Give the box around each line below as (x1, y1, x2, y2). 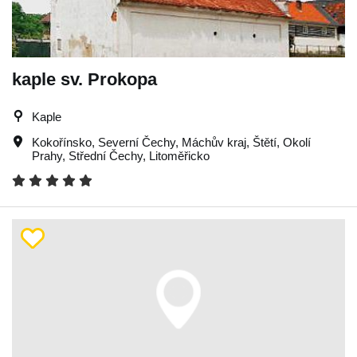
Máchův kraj (182, 135, 246, 149)
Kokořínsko (32, 135, 92, 149)
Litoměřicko (149, 149, 210, 163)
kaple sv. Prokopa (12, 69, 157, 89)
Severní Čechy (98, 135, 175, 149)
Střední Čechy (69, 149, 143, 163)
